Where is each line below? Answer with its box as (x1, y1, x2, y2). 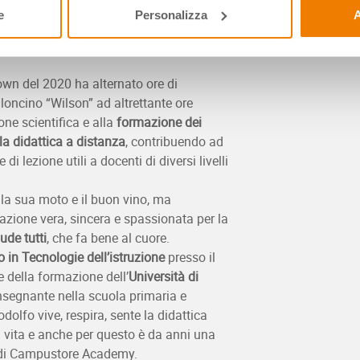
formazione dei (117, 112, 202, 131)
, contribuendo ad (125, 132, 223, 150)
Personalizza (134, 7, 207, 22)
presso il (165, 247, 215, 266)
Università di (129, 267, 198, 285)
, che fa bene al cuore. (47, 228, 170, 247)
